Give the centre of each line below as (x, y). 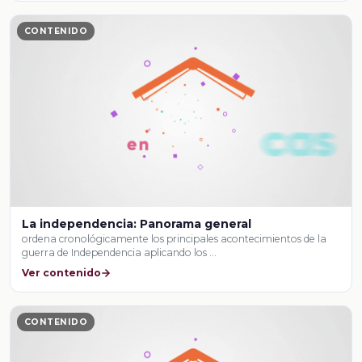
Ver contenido (62, 272)
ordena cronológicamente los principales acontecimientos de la (175, 239)
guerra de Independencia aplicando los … (120, 253)
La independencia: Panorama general (137, 224)
